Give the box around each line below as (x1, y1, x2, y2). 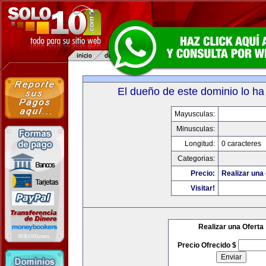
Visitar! (190, 184, 215, 192)
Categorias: (177, 154, 215, 163)
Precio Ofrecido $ (177, 241, 238, 249)
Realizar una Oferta (198, 223, 264, 231)
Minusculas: (176, 125, 215, 133)
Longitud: (184, 140, 215, 148)
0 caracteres (221, 140, 261, 148)
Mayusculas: (174, 110, 215, 118)
